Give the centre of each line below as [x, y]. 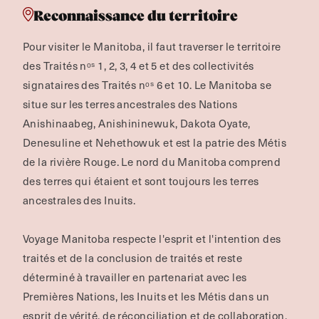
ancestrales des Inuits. [79, 200]
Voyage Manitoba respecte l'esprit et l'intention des [152, 239]
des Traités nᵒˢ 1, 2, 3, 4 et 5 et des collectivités [138, 66]
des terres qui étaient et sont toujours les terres [141, 181]
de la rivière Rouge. [71, 162]
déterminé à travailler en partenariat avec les [135, 277]
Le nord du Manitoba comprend [201, 162]
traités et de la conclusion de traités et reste [133, 258]
